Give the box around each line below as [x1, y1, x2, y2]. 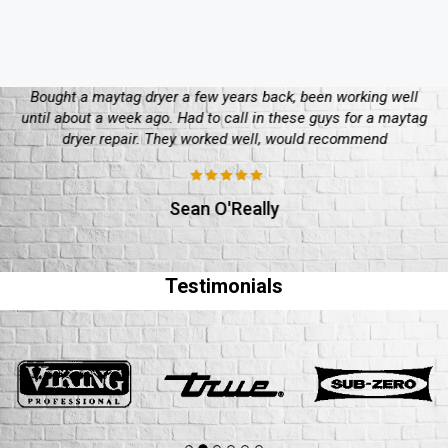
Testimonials [165, 273, 283, 298]
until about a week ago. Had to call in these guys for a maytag [21, 108, 427, 127]
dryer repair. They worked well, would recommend [61, 129, 387, 148]
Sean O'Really [169, 197, 279, 219]
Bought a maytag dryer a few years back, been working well [30, 87, 418, 106]
